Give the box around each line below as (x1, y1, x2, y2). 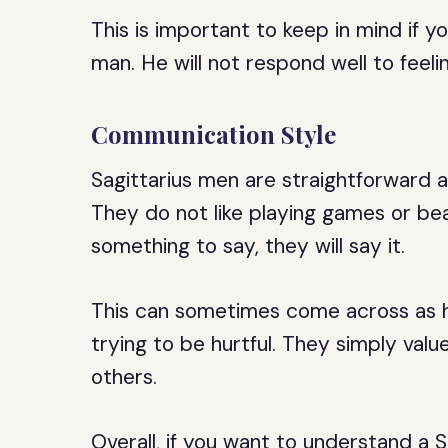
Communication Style (91, 118, 337, 150)
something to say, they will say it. (91, 232, 406, 260)
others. (91, 363, 158, 391)
